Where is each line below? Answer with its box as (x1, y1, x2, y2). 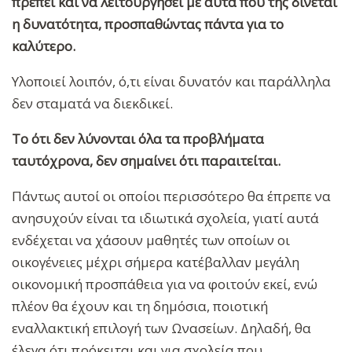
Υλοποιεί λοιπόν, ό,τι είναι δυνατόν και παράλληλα (12, 72, 331, 91)
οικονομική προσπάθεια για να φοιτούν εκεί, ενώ (12, 275, 317, 294)
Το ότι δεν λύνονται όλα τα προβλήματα (12, 130, 264, 148)
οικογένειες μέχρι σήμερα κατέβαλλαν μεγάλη (12, 253, 299, 272)
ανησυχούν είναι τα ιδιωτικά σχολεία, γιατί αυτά (12, 209, 319, 228)
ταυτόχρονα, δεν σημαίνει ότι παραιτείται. (12, 152, 284, 170)
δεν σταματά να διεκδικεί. (12, 94, 173, 113)
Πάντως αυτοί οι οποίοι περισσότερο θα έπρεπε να (12, 187, 331, 206)
